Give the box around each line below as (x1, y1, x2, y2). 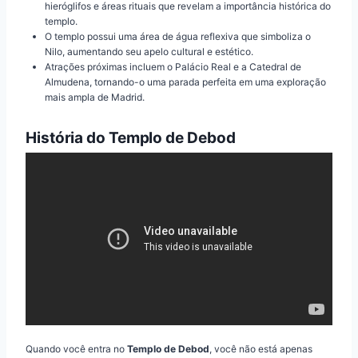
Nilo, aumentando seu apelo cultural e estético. (45, 45, 253, 58)
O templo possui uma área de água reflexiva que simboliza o (45, 30, 311, 42)
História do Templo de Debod (26, 128, 236, 147)
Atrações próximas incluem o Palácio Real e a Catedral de (45, 60, 301, 73)
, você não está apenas (209, 343, 312, 356)
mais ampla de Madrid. (45, 90, 145, 103)
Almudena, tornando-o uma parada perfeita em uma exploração (45, 75, 326, 88)
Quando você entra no (26, 343, 127, 356)
